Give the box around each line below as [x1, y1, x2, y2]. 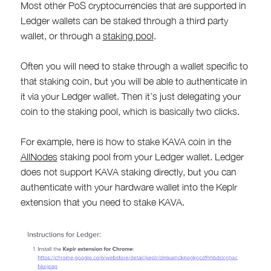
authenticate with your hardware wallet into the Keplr [20, 181, 237, 192]
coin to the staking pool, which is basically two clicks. [20, 105, 240, 117]
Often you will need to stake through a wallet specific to [20, 60, 248, 71]
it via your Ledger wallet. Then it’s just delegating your [20, 90, 241, 102]
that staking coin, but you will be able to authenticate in [20, 75, 247, 87]
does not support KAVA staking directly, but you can [20, 166, 237, 177]
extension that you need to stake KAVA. [20, 196, 184, 207]
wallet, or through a [20, 30, 103, 41]
